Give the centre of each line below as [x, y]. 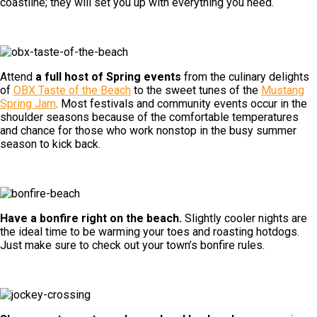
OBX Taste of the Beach [72, 90]
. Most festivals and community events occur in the [181, 103]
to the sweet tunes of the [196, 90]
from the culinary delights [245, 76]
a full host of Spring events [108, 76]
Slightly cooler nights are [244, 218]
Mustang [283, 90]
